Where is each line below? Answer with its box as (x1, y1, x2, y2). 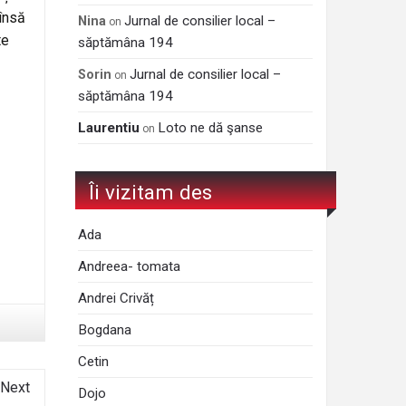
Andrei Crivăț (78, 289, 155, 306)
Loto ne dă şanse (158, 119, 264, 136)
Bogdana (78, 321, 132, 338)
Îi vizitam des (89, 180, 212, 205)
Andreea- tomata (78, 257, 181, 275)
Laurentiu (86, 119, 140, 136)
